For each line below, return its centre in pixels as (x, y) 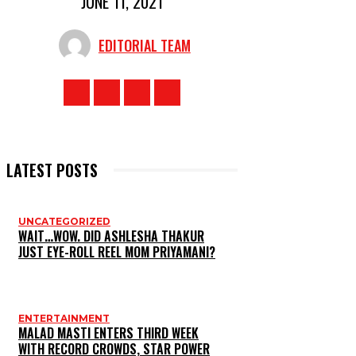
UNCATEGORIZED (64, 222)
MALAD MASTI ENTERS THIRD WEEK (108, 333)
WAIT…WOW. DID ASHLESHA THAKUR (111, 236)
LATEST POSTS (52, 170)
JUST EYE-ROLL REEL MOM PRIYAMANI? (117, 252)
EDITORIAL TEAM (144, 46)
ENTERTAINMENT (64, 319)
